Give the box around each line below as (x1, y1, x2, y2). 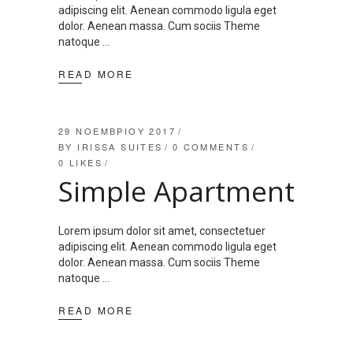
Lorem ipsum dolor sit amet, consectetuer (58, 225, 266, 238)
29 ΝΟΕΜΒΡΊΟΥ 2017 (58, 124, 176, 138)
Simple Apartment (58, 173, 295, 210)
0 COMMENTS (172, 140, 249, 154)
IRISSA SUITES (77, 140, 163, 154)
